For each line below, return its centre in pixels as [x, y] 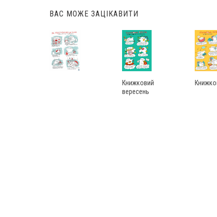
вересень [136, 91]
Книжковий [138, 83]
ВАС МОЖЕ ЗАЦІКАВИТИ [94, 14]
